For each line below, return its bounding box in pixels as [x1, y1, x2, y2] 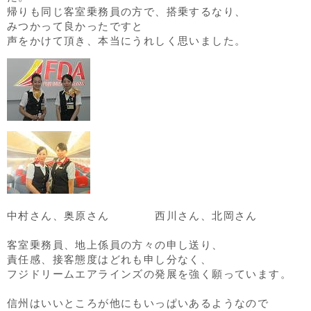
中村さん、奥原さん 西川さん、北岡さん [7, 210, 258, 221]
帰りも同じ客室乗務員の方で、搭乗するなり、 [7, 6, 246, 17]
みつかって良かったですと [7, 20, 144, 32]
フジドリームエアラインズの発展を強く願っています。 [7, 268, 292, 280]
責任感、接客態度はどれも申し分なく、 [7, 253, 212, 265]
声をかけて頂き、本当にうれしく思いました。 [7, 35, 246, 47]
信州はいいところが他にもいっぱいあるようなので [7, 297, 269, 309]
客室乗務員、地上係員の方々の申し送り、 [7, 239, 224, 251]
